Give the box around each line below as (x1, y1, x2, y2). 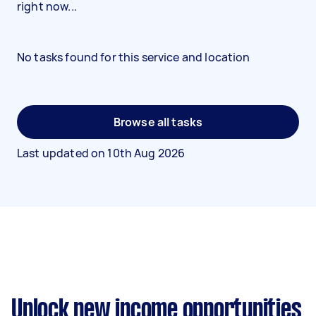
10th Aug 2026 (107, 145, 186, 161)
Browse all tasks (113, 114, 203, 130)
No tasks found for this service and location (17, 49, 250, 65)
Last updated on (17, 145, 108, 161)
